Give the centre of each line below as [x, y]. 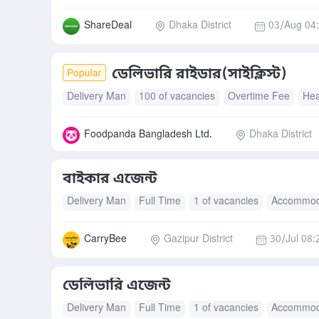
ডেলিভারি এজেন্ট [117, 286]
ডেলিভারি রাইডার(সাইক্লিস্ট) [199, 75]
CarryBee [105, 240]
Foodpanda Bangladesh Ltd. [148, 135]
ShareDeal [108, 26]
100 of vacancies [177, 97]
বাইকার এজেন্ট [110, 179]
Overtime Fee [259, 97]
